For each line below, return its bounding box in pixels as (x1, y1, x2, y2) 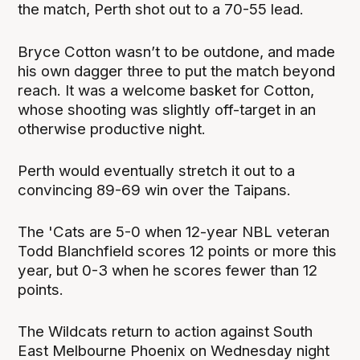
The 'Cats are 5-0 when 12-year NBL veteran (18, 222, 330, 241)
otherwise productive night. (18, 119, 211, 138)
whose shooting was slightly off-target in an (18, 100, 317, 119)
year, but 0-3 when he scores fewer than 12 (18, 260, 318, 280)
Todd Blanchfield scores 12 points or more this (18, 241, 337, 260)
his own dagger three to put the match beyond (18, 61, 336, 80)
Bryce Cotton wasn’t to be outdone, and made (18, 42, 336, 61)
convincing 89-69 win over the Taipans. (18, 180, 296, 199)
